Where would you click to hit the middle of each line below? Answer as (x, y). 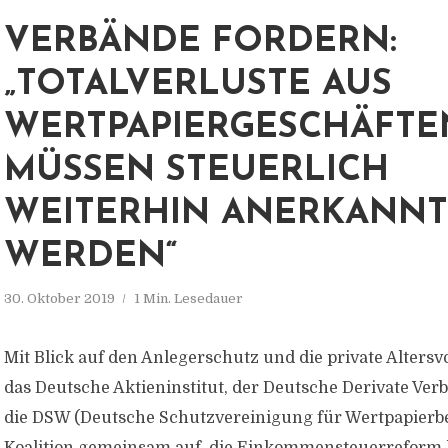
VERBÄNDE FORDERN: (200, 42)
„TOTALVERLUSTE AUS (198, 85)
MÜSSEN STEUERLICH (196, 171)
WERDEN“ (91, 257)
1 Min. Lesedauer (188, 298)
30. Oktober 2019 (59, 298)
